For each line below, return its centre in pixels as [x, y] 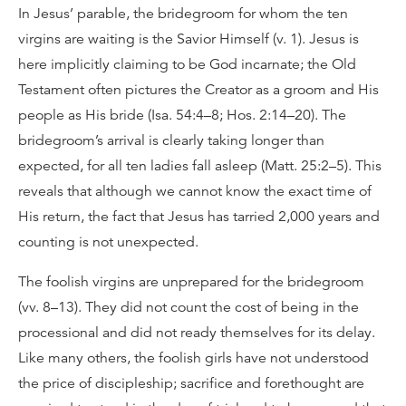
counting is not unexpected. [108, 242]
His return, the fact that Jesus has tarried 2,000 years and [199, 217]
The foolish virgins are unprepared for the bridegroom [191, 282]
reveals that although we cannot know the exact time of [195, 191]
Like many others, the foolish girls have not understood [193, 358]
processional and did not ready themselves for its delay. [197, 333]
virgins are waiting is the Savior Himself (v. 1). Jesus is [188, 39]
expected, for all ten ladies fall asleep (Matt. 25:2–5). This [200, 166]
